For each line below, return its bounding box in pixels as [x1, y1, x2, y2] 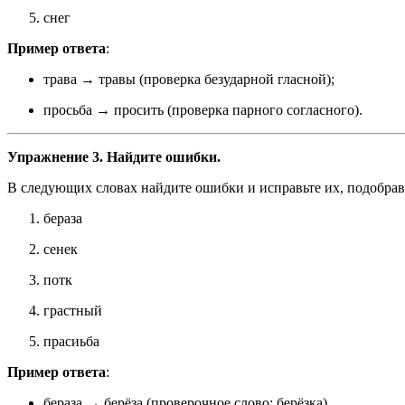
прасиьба [43, 334, 99, 350]
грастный [43, 303, 102, 319]
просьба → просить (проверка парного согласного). [43, 102, 363, 118]
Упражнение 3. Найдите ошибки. [7, 149, 221, 165]
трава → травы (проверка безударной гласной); [43, 71, 334, 88]
